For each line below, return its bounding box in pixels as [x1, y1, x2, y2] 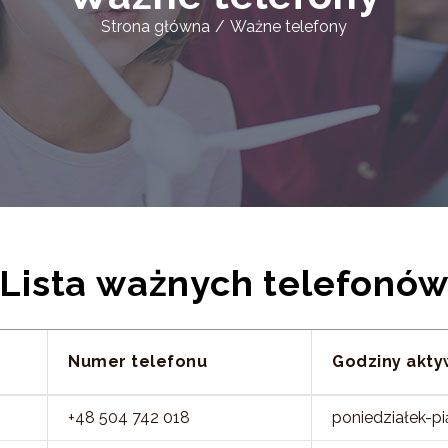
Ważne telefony [230, 17, 347, 36]
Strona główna [101, 17, 210, 36]
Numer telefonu [68, 352, 207, 371]
